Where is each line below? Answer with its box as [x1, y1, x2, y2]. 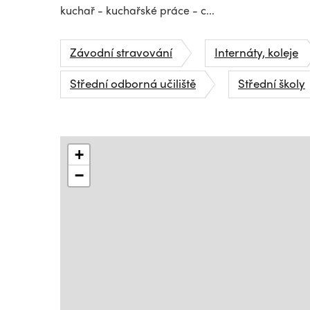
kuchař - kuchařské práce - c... [60, 2, 215, 18]
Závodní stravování [70, 44, 172, 60]
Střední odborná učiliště [70, 75, 196, 91]
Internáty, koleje [215, 44, 298, 60]
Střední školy [238, 75, 305, 91]
